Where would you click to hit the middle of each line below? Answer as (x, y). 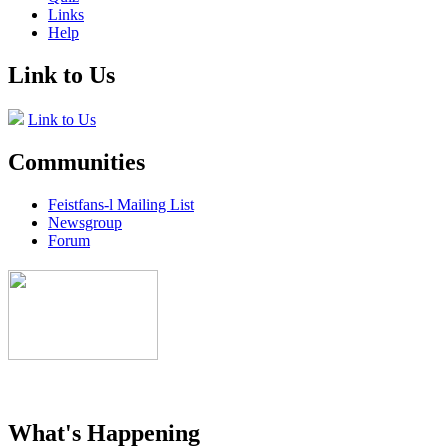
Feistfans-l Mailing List (121, 204)
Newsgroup (85, 222)
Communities (76, 161)
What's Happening (104, 432)
